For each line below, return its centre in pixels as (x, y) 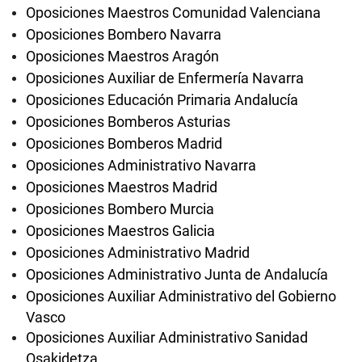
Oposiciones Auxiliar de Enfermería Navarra (165, 78)
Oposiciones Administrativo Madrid (138, 253)
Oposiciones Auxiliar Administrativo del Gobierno (181, 296)
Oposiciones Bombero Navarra (124, 34)
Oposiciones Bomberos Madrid (124, 143)
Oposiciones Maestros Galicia (120, 231)
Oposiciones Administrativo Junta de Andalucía (177, 274)
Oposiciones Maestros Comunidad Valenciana (173, 13)
